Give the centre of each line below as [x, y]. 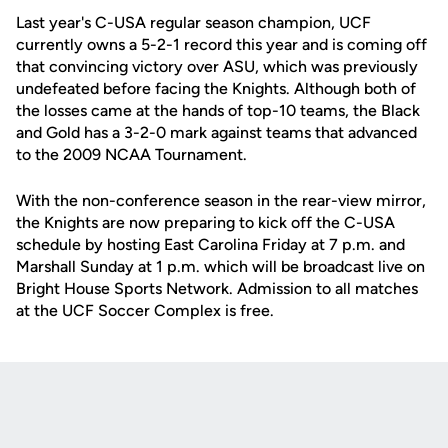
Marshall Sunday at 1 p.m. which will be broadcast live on [220, 266]
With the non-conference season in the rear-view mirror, [221, 200]
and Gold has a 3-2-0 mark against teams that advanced [216, 132]
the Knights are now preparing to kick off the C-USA [205, 222]
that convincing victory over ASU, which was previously [217, 66]
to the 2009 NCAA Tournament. [131, 154]
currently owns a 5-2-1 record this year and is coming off [221, 44]
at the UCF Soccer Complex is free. [145, 310]
